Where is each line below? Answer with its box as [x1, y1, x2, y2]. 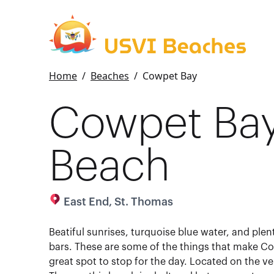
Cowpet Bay [143, 69, 197, 83]
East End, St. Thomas [64, 196, 173, 207]
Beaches [91, 69, 129, 83]
